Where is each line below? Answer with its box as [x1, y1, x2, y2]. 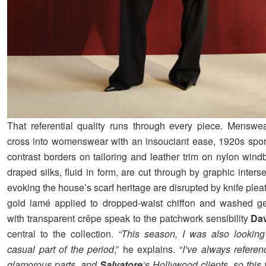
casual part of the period [7, 242, 115, 256]
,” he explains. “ [114, 242, 183, 256]
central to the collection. [7, 226, 119, 240]
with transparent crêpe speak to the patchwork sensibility [7, 211, 251, 225]
